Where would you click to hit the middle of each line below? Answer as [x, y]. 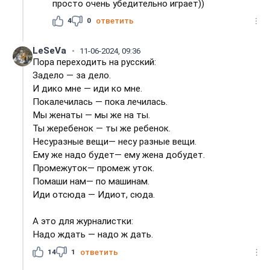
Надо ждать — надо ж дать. [93, 235]
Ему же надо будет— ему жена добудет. [119, 155]
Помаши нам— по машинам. [91, 182]
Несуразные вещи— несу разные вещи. [115, 142]
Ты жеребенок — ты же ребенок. [102, 129]
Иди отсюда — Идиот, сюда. [94, 195]
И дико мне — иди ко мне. [88, 89]
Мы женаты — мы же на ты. [92, 115]
